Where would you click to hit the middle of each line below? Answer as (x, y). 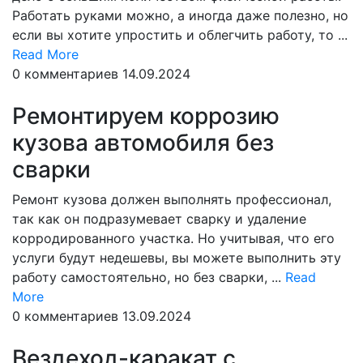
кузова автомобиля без (143, 143)
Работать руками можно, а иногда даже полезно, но (180, 15)
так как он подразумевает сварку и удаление (159, 219)
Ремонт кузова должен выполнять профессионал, (172, 199)
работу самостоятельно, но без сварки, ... (149, 277)
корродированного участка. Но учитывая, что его (173, 238)
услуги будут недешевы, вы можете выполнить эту (177, 258)
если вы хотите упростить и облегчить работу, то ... (180, 35)
